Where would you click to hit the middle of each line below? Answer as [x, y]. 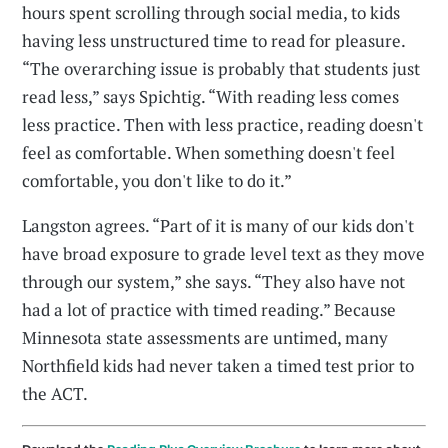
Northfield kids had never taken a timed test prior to [218, 366]
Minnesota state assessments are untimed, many [205, 338]
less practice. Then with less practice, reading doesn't [223, 125]
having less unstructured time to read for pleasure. [214, 41]
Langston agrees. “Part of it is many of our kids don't [218, 226]
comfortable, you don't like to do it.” [157, 181]
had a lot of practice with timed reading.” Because [209, 310]
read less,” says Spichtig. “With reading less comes [211, 97]
